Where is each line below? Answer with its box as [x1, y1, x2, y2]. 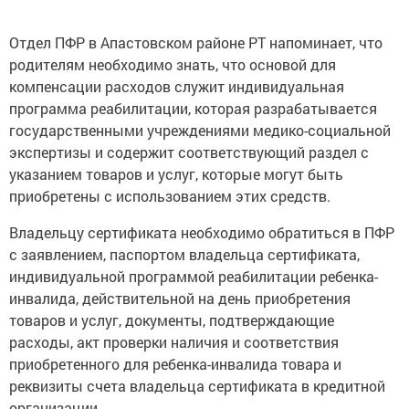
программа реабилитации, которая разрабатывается [9, 98, 377, 118]
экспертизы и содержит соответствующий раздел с [9, 142, 369, 162]
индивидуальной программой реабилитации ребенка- [9, 266, 378, 286]
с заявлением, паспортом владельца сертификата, [9, 244, 360, 264]
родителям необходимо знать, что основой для [9, 54, 336, 74]
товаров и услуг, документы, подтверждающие [9, 309, 334, 330]
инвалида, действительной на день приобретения [9, 288, 351, 308]
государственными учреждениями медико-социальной [9, 120, 391, 140]
